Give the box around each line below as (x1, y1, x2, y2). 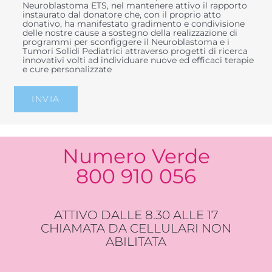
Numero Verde (62, 143, 210, 168)
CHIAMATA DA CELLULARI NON (41, 221, 231, 236)
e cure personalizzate (22, 64, 112, 75)
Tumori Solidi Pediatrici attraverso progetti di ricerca (22, 46, 248, 57)
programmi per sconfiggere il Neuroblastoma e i (22, 36, 230, 48)
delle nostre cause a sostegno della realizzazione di (22, 27, 238, 39)
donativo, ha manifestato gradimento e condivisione (22, 18, 245, 30)
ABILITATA (106, 234, 166, 250)
